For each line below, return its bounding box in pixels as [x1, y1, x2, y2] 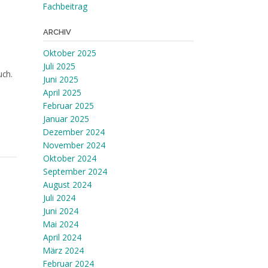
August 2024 [42, 179, 92, 190]
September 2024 [42, 166, 107, 177]
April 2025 [42, 87, 81, 98]
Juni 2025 [42, 74, 78, 85]
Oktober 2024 [42, 153, 96, 164]
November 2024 [42, 139, 105, 151]
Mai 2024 [42, 218, 78, 230]
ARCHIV [42, 28, 71, 36]
